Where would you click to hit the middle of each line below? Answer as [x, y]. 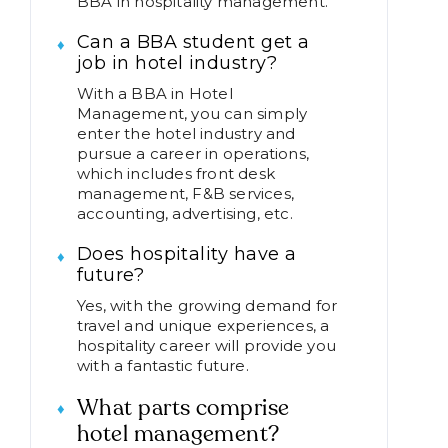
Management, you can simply [192, 114]
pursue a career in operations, [193, 154]
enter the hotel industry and [186, 134]
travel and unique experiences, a [203, 326]
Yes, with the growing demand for [207, 306]
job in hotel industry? [177, 63]
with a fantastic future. [163, 366]
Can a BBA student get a [193, 42]
